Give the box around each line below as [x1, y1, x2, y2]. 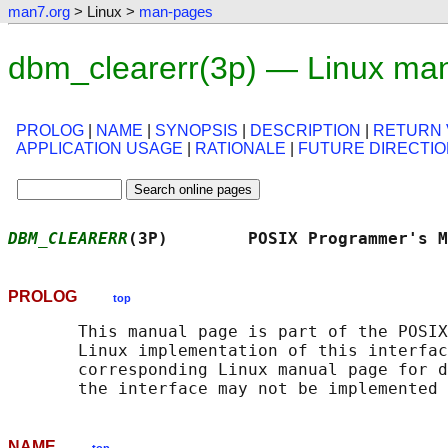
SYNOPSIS [155, 122, 238, 140]
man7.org [8, 3, 70, 20]
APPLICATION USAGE [16, 140, 183, 158]
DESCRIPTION [250, 122, 361, 140]
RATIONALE [195, 140, 286, 158]
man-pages [139, 3, 213, 20]
